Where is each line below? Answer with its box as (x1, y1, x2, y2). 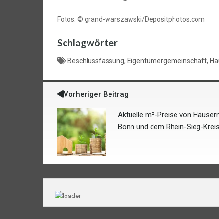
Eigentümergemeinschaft (127, 57, 207, 65)
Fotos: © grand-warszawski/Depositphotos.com (57, 15, 205, 23)
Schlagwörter (57, 37, 118, 49)
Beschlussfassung (67, 57, 124, 65)
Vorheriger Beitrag (64, 90, 129, 99)
